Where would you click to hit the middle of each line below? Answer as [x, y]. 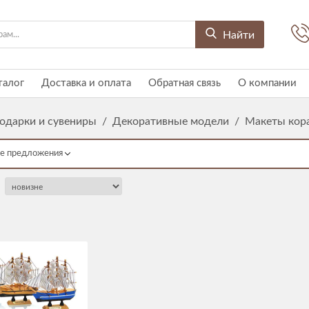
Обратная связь [185, 83]
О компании [267, 83]
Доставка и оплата [86, 83]
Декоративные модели [171, 121]
